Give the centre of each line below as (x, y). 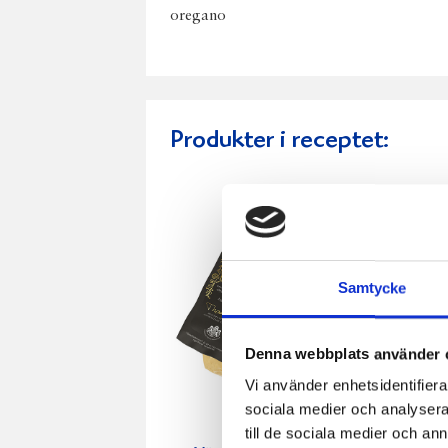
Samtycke (372, 288)
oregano (198, 16)
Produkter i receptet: (279, 141)
